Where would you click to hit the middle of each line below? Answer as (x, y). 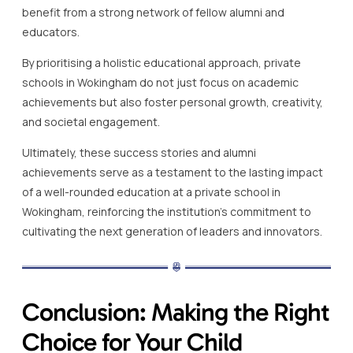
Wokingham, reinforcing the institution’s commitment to (167, 211)
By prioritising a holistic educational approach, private (162, 62)
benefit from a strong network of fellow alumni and (153, 12)
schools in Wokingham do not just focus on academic (160, 82)
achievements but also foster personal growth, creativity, (173, 102)
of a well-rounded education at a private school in (151, 191)
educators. (51, 32)
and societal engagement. (91, 121)
